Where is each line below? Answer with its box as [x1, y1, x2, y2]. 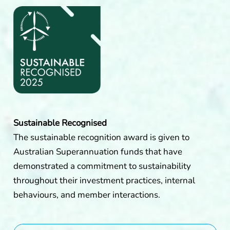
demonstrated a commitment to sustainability [13, 160, 191, 172]
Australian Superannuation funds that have [13, 145, 182, 158]
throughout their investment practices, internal [13, 174, 195, 186]
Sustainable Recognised [13, 117, 107, 129]
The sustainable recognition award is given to [13, 131, 189, 143]
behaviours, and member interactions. [13, 188, 160, 201]
